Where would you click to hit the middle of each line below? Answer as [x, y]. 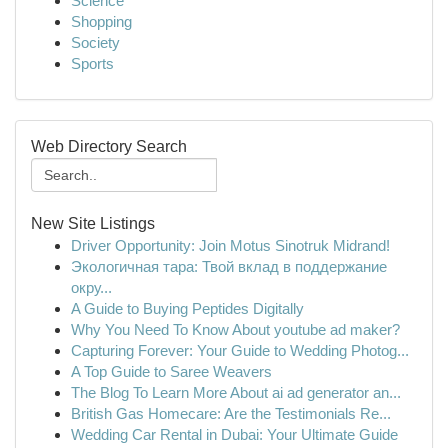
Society [95, 42]
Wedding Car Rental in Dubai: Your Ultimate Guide [234, 434]
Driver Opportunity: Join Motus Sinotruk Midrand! [230, 245]
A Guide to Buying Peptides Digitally [187, 308]
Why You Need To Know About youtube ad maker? [235, 329]
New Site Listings [93, 223]
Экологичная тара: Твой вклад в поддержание [229, 266]
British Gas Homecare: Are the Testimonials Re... [231, 413]
